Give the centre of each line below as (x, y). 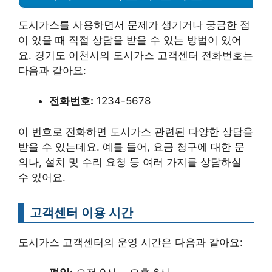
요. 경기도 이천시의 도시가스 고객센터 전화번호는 (136, 55)
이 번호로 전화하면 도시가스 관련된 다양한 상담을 (136, 131)
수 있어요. (42, 177)
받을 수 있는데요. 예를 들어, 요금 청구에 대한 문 (131, 147)
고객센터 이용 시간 (81, 212)
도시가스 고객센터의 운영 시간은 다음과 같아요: (131, 242)
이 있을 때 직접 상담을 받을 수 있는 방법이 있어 (130, 40)
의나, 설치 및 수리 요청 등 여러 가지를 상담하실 (130, 162)
